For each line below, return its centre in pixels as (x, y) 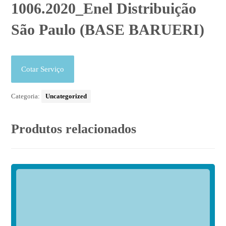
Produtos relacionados (74, 129)
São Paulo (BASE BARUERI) (108, 30)
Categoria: (26, 96)
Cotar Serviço (43, 69)
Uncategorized (66, 96)
